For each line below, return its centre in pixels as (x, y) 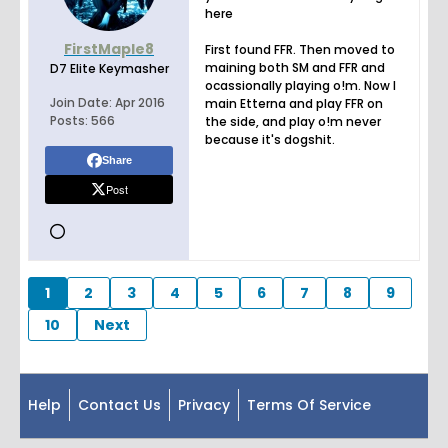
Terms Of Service (309, 405)
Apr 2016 (139, 103)
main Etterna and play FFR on (294, 104)
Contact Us (119, 405)
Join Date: (80, 103)
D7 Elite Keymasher (109, 69)
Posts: (68, 121)
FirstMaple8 (109, 49)
